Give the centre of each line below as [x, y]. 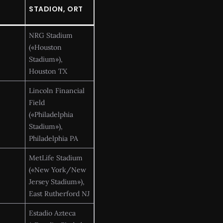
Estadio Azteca [52, 213]
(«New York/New [57, 169]
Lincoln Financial [57, 90]
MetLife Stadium [56, 158]
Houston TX [48, 71]
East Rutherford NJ [59, 193]
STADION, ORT [56, 9]
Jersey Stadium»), [57, 181]
